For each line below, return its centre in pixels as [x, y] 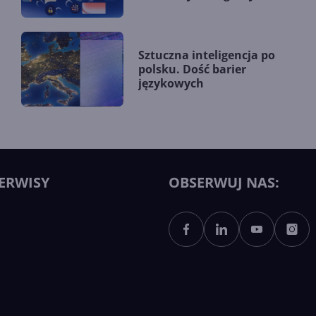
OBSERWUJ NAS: [224, 183]
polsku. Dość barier [192, 69]
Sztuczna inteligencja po [207, 55]
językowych [171, 84]
